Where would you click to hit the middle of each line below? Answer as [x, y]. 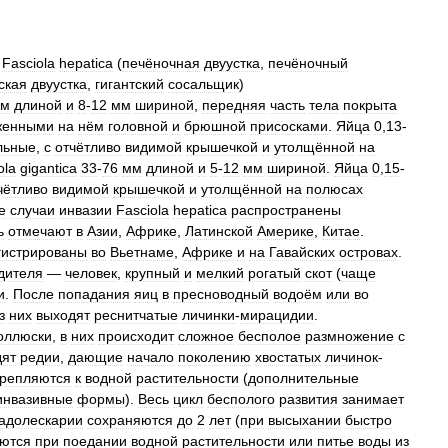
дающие [95, 357]
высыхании [304, 420]
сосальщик [203, 84]
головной [138, 126]
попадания [94, 294]
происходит [136, 336]
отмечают [40, 231]
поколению [214, 357]
